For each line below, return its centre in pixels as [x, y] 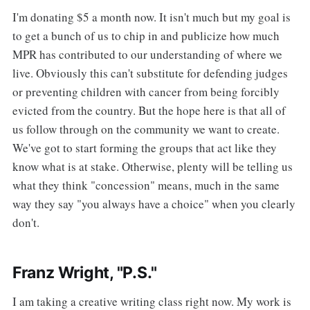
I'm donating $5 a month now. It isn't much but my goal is [151, 17]
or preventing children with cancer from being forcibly [146, 92]
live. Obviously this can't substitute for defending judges [150, 73]
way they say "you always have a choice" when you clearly [154, 204]
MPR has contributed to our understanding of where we [147, 55]
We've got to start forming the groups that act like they [144, 148]
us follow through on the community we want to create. [146, 129]
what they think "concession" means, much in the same [146, 185]
